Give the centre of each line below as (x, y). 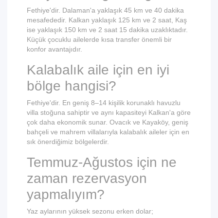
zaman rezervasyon (87, 179)
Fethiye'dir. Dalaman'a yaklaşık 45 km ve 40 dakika (105, 10)
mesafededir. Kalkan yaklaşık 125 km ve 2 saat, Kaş (107, 20)
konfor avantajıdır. (54, 49)
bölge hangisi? (72, 86)
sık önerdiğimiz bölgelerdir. (68, 142)
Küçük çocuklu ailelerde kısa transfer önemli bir (99, 40)
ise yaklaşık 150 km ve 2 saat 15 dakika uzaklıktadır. (107, 30)
